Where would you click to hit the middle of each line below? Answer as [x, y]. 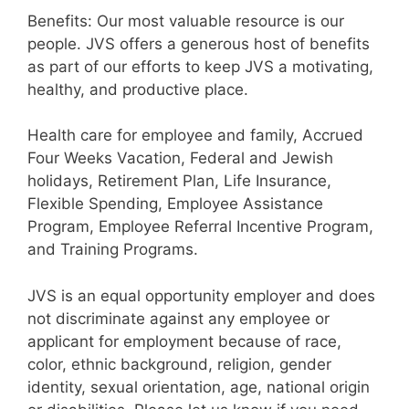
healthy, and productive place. [138, 89]
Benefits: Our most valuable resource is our [186, 21]
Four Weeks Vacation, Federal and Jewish [180, 158]
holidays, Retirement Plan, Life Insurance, [179, 181]
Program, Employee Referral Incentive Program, [200, 226]
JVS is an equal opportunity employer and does [201, 295]
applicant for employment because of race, [184, 341]
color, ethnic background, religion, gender [179, 364]
